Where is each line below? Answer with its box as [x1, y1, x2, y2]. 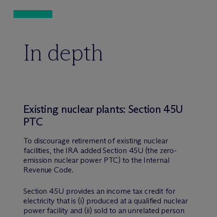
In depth [23, 38, 103, 67]
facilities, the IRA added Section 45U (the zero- [23, 145, 177, 155]
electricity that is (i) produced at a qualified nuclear [23, 196, 188, 205]
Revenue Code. [23, 165, 74, 174]
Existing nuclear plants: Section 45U [23, 102, 183, 116]
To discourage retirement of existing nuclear [23, 136, 168, 145]
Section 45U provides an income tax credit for [23, 186, 175, 196]
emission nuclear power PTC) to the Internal [23, 155, 170, 165]
